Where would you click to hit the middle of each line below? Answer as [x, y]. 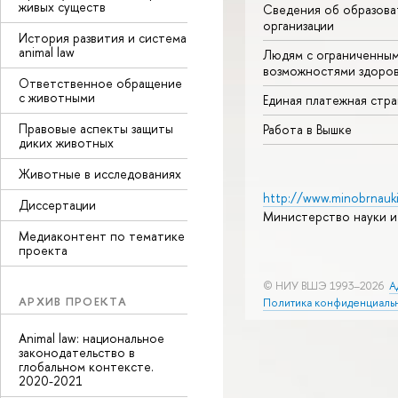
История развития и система [103, 37]
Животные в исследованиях [100, 173]
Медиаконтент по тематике [102, 235]
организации [298, 25]
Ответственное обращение [100, 83]
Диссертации [57, 204]
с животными [57, 97]
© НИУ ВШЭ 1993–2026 [323, 286]
